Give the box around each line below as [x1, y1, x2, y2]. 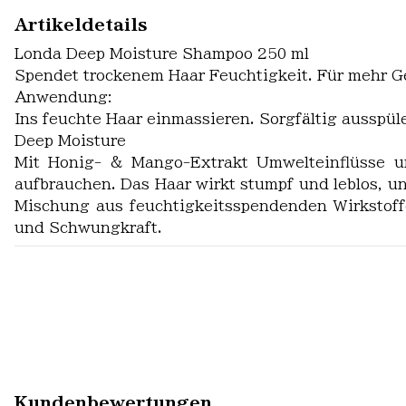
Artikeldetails [14, 16, 148, 33]
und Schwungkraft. [14, 220, 162, 235]
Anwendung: [14, 90, 112, 104]
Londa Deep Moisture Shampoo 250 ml [14, 46, 309, 61]
